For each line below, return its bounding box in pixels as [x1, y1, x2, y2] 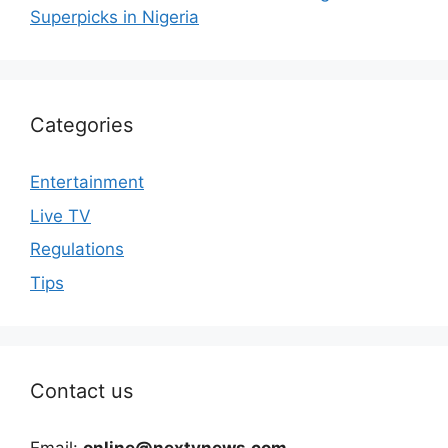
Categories [30, 113, 133, 138]
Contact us [30, 378, 133, 403]
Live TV [30, 205, 91, 226]
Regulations [30, 239, 124, 260]
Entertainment [30, 172, 144, 193]
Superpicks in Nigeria [30, 7, 199, 28]
